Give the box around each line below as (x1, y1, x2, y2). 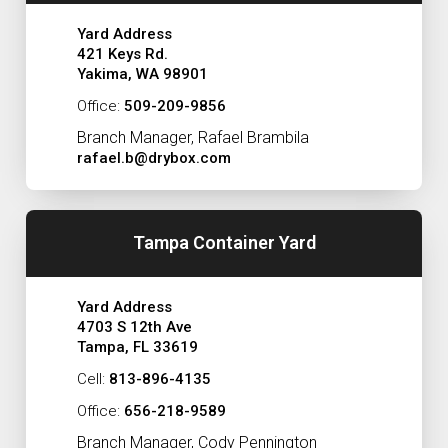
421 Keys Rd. (76, 44, 168, 63)
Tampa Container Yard (132, 232, 316, 254)
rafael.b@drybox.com (76, 148, 231, 167)
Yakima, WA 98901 (76, 64, 208, 83)
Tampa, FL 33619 (76, 337, 198, 356)
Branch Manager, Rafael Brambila (76, 127, 309, 147)
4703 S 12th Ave (76, 317, 192, 336)
